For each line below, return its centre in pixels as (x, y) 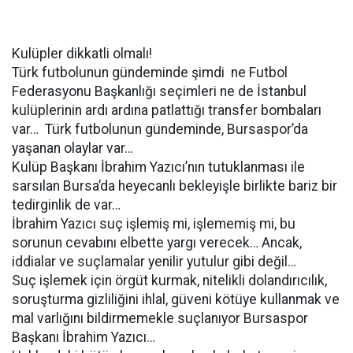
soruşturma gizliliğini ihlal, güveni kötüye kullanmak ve (176, 299)
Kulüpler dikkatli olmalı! (82, 54)
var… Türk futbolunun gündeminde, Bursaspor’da (160, 129)
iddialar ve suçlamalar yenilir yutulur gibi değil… (154, 262)
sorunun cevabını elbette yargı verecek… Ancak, (157, 243)
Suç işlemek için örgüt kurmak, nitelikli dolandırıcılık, (169, 281)
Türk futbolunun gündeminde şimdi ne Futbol (150, 72)
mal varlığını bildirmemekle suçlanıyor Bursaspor (160, 318)
